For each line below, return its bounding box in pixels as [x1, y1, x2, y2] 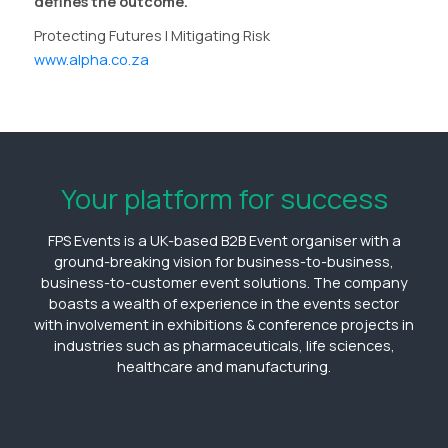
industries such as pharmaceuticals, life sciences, [53, 335, 395, 355]
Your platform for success [60, 179, 388, 217]
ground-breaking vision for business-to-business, [54, 251, 394, 271]
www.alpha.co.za [33, 49, 149, 69]
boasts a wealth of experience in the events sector [49, 293, 399, 313]
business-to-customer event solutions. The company [40, 272, 408, 292]
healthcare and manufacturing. [117, 356, 331, 376]
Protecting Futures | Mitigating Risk [33, 25, 273, 45]
